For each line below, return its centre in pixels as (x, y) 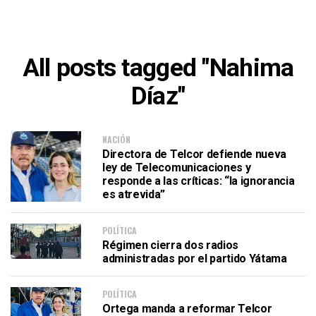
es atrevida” (134, 194)
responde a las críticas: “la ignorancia (199, 181)
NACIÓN (116, 139)
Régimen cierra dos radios (170, 245)
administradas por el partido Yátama (195, 259)
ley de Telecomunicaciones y (177, 167)
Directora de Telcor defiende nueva (195, 154)
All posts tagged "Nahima (158, 68)
